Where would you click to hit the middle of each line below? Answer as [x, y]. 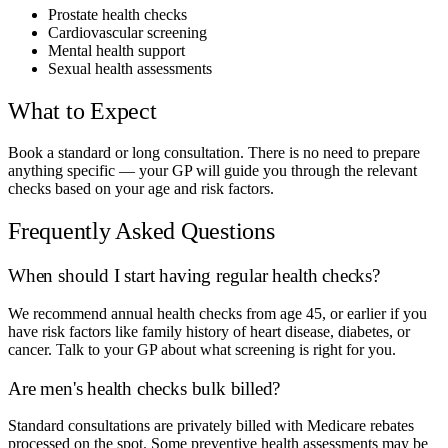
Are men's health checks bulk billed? [144, 388]
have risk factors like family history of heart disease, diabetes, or [209, 331]
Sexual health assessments [130, 68]
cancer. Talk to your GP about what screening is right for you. [202, 349]
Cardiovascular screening [127, 32]
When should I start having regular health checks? [194, 276]
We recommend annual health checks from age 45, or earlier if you [217, 313]
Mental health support [116, 50]
